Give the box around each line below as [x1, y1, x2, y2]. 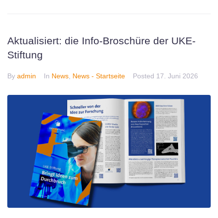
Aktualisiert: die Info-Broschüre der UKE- [7, 35, 196, 46]
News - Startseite [73, 72, 125, 80]
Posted [133, 72, 156, 80]
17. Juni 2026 [156, 72, 198, 80]
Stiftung [7, 49, 43, 60]
